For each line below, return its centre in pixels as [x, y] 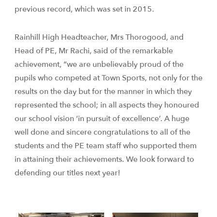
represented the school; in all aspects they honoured [107, 105]
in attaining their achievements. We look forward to [104, 159]
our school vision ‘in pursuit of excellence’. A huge [102, 119]
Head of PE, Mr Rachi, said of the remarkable [94, 51]
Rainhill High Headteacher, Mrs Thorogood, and [99, 37]
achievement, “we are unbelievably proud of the [99, 64]
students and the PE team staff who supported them [106, 146]
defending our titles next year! [67, 173]
